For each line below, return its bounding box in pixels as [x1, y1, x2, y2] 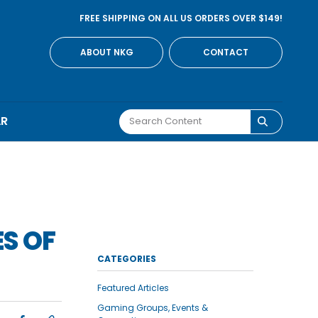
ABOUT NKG [79, 45, 133, 58]
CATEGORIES [97, 252, 156, 265]
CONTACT [203, 45, 248, 58]
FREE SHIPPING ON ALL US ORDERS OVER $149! [79, 12, 283, 24]
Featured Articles [97, 281, 169, 294]
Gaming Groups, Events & [97, 301, 208, 314]
